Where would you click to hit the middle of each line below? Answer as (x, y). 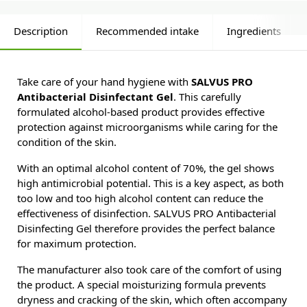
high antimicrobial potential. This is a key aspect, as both (150, 183)
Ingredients (254, 31)
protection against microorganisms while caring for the (147, 127)
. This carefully (207, 97)
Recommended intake (147, 31)
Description (41, 31)
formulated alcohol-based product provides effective (141, 112)
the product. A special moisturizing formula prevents (142, 285)
